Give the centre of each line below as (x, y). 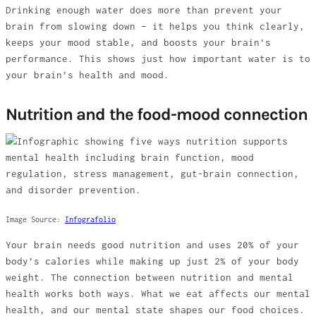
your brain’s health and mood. (87, 75)
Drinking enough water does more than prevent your (144, 11)
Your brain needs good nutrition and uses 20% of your (152, 245)
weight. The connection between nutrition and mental (150, 277)
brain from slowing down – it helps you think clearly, (155, 27)
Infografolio (90, 220)
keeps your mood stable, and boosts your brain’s (138, 43)
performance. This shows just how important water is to (158, 59)
